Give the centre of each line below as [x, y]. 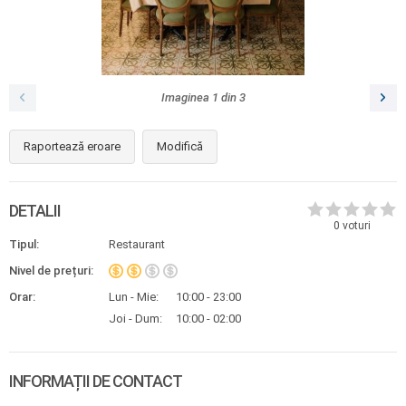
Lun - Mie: [134, 297]
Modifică [180, 146]
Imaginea [186, 97]
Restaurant [137, 244]
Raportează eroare [72, 146]
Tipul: [24, 244]
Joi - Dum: [135, 319]
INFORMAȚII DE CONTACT [96, 381]
